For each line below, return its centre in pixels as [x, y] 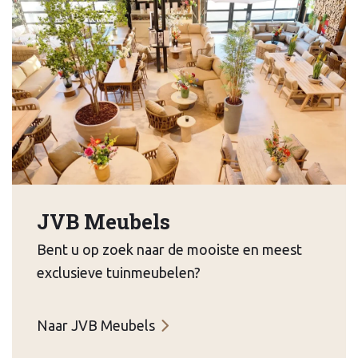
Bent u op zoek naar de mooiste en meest [169, 250]
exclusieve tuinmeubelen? [118, 273]
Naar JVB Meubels [95, 325]
